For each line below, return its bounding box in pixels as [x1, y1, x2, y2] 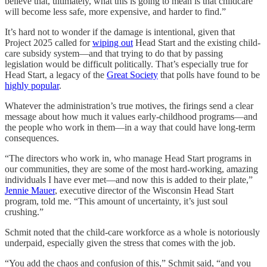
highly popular [5, 80, 59, 91]
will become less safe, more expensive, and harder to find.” [5, 7, 226, 17]
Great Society [107, 70, 158, 80]
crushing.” [5, 207, 44, 217]
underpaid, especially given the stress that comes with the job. [5, 238, 235, 248]
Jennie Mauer [5, 185, 55, 195]
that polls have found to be [158, 70, 260, 80]
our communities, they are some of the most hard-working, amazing [5, 164, 258, 174]
